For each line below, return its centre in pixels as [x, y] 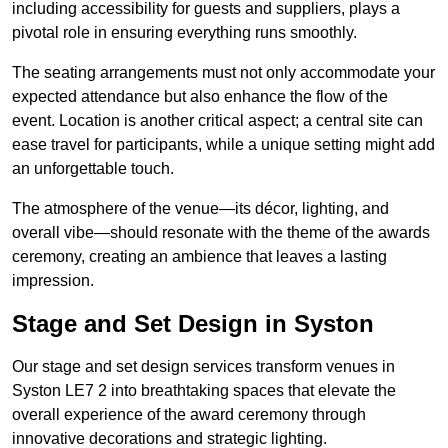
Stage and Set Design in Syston [193, 324]
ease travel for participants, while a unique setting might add [223, 145]
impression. [53, 281]
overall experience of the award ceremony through [189, 415]
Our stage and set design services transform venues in [203, 367]
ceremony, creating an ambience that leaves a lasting [199, 257]
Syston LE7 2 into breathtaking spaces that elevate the [204, 391]
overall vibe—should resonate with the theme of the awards [221, 233]
